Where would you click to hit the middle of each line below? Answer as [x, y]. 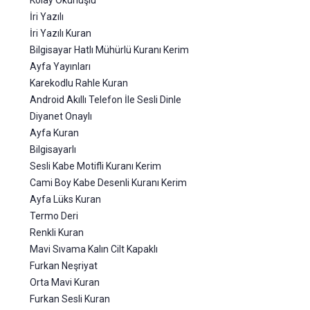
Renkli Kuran [57, 232]
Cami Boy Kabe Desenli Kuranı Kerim [108, 183]
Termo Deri [54, 216]
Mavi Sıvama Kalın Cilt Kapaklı [94, 249]
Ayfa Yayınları [60, 66]
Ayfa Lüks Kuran [65, 199]
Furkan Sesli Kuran [70, 299]
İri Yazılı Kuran [61, 33]
